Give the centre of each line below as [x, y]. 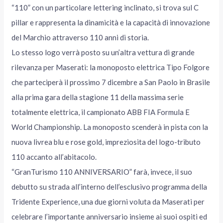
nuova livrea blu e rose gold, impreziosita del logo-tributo [106, 142]
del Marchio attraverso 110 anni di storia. [80, 38]
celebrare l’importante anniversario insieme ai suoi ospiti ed [110, 217]
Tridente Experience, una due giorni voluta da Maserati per [108, 202]
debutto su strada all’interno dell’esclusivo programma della [110, 187]
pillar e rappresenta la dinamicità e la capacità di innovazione [111, 23]
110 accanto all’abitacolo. [54, 157]
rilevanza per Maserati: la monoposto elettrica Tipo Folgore [111, 67]
